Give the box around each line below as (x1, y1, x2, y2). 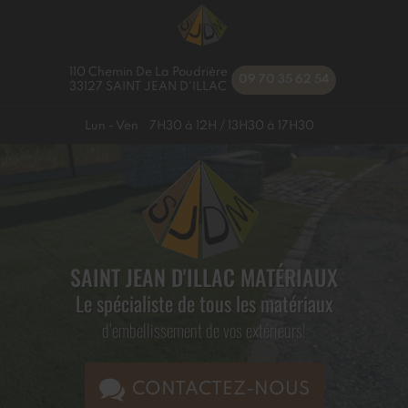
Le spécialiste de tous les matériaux (75, 288, 333, 318)
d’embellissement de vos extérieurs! (102, 317, 306, 343)
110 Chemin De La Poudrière (68, 66, 228, 78)
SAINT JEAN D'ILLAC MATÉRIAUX (70, 260, 338, 293)
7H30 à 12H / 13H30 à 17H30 (149, 120, 315, 132)
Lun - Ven (84, 120, 138, 132)
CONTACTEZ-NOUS (131, 380, 310, 399)
